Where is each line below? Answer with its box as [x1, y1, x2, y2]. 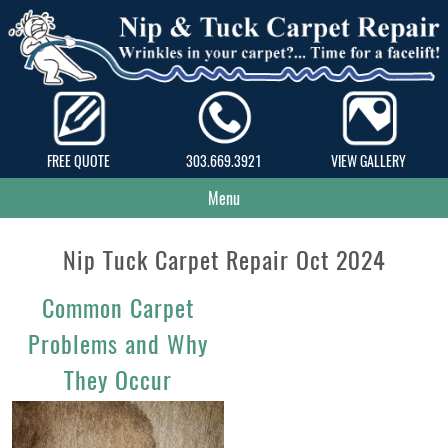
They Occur [64, 360, 172, 397]
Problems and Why [28, 324, 208, 361]
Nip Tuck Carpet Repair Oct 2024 [62, 240, 386, 277]
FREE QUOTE [47, 149, 111, 171]
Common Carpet [42, 288, 194, 325]
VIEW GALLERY [331, 149, 407, 171]
